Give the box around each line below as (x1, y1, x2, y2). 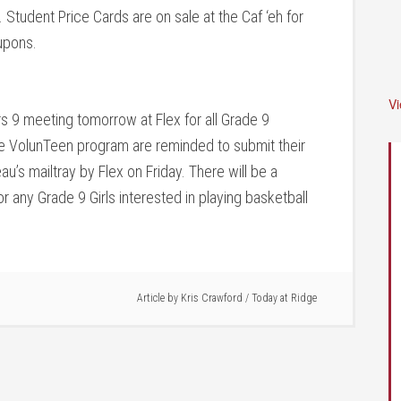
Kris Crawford (181, 292, 243, 304)
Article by (137, 292, 181, 304)
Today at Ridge (252, 292, 317, 304)
